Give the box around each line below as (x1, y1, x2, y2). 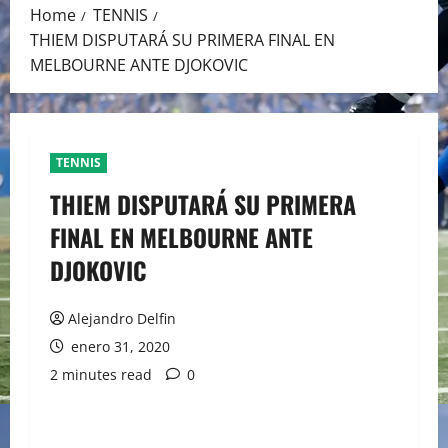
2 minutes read (50, 365, 152, 385)
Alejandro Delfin (68, 309, 176, 329)
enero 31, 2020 (67, 337, 170, 357)
